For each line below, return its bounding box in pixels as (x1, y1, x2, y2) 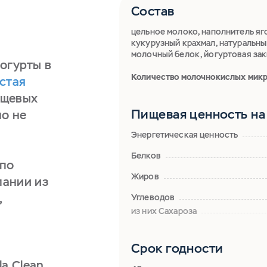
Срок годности (131, 240, 223, 256)
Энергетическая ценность (131, 129, 238, 140)
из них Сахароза (131, 206, 197, 216)
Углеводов (131, 192, 175, 203)
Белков (131, 150, 161, 161)
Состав (131, 3, 175, 19)
